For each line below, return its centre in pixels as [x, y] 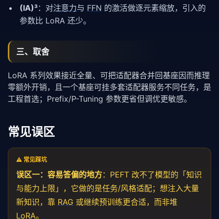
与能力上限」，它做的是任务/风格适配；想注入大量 [108, 188]
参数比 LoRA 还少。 [55, 21]
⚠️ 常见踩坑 [32, 159]
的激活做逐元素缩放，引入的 [154, 8]
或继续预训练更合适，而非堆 [125, 202]
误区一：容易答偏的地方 [59, 174]
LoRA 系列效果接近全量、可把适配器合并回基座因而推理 [109, 75]
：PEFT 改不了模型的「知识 [152, 174]
